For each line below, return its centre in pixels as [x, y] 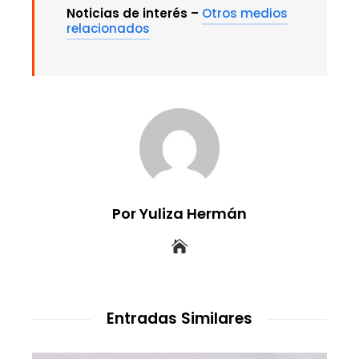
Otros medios [245, 14]
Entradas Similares [179, 319]
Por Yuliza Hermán [179, 214]
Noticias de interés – [134, 14]
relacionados [108, 29]
